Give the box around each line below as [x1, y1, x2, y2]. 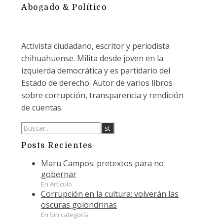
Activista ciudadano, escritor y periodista [21, 40, 170, 52]
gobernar [41, 168, 76, 180]
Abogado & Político [21, 3, 107, 12]
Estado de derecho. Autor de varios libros [21, 77, 173, 89]
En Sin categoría [41, 210, 89, 219]
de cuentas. [21, 102, 63, 113]
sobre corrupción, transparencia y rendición [21, 90, 184, 101]
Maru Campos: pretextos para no [41, 157, 164, 169]
